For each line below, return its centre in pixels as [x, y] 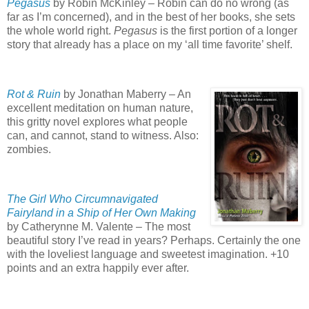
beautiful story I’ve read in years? [87, 240]
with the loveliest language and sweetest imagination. [137, 254]
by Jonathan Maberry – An [126, 94]
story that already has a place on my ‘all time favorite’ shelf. [150, 45]
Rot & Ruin [34, 94]
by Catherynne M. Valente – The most [99, 226]
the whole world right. [59, 31]
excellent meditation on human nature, [100, 108]
